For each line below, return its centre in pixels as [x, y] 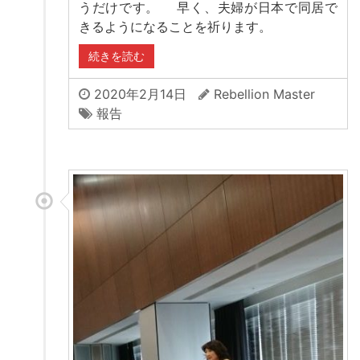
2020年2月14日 [138, 94]
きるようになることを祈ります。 [175, 27]
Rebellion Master [264, 94]
